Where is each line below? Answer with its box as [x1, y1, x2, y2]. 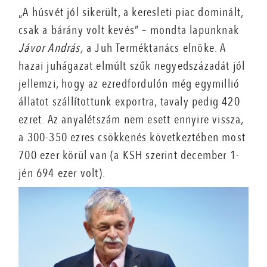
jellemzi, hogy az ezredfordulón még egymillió [18, 76, 240, 92]
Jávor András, [18, 40, 83, 56]
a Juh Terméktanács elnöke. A [83, 40, 226, 56]
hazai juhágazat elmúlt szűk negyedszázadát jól [18, 58, 246, 74]
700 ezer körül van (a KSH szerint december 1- [18, 147, 240, 163]
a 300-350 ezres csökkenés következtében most [18, 129, 246, 145]
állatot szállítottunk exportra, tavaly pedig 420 [18, 94, 240, 110]
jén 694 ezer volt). [18, 165, 106, 181]
